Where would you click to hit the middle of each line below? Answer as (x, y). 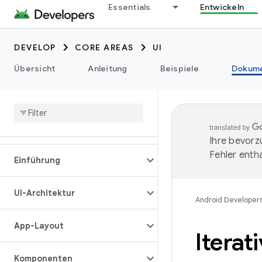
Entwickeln (222, 7)
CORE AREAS (104, 47)
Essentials (130, 7)
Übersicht (35, 68)
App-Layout (39, 226)
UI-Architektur (44, 193)
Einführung (37, 160)
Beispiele (179, 68)
